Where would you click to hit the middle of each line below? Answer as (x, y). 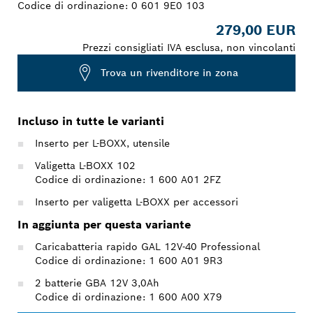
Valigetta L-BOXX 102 (85, 165)
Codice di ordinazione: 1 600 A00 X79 (129, 297)
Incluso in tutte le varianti (91, 121)
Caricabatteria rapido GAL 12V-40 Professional (147, 246)
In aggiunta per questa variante (104, 224)
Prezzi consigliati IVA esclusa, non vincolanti (189, 47)
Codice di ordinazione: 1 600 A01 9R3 (129, 260)
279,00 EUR (256, 30)
